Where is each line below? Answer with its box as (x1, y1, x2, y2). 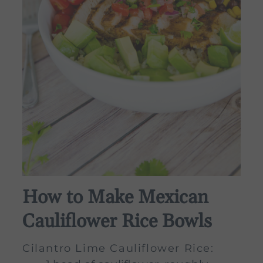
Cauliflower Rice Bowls (22, 209, 212, 234)
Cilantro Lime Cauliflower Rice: (22, 241, 214, 255)
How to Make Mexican (22, 185, 208, 210)
